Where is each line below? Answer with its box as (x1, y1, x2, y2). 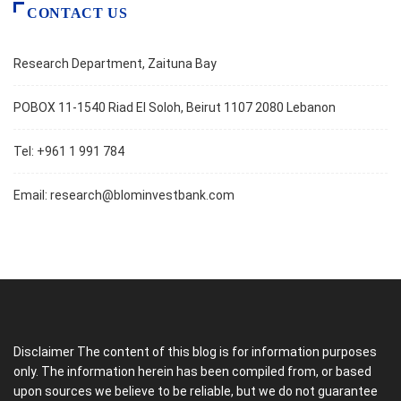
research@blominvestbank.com (50, 188, 235, 203)
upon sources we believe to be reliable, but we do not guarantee (13, 384, 378, 399)
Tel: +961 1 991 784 (13, 144, 124, 159)
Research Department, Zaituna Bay (13, 56, 217, 72)
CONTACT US (27, 5, 128, 21)
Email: (13, 188, 50, 203)
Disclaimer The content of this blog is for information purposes (13, 345, 377, 360)
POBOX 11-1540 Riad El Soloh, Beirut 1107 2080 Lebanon (13, 100, 336, 115)
